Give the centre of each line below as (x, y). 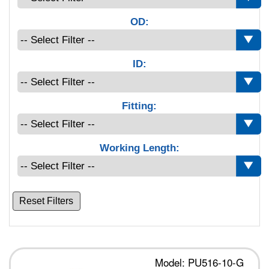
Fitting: (139, 106)
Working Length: (139, 148)
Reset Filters (47, 201)
